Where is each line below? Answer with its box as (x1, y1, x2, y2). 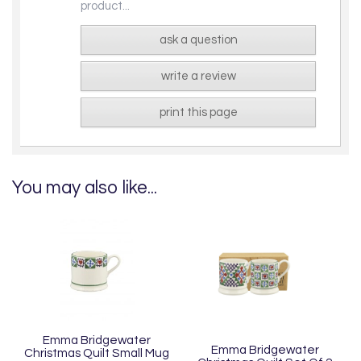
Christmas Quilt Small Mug (23, 346, 169, 359)
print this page (159, 106, 238, 118)
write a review (160, 69, 236, 82)
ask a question (159, 33, 238, 46)
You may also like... (12, 178, 157, 197)
